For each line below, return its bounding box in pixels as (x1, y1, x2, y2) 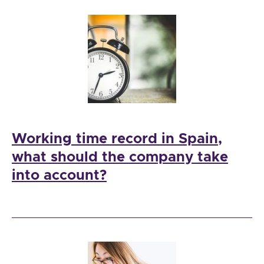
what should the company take (12, 150, 228, 164)
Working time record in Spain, (12, 131, 222, 146)
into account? (12, 168, 107, 183)
